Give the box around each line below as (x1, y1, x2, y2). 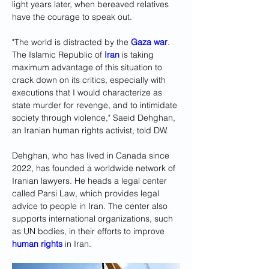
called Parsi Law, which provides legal (12, 188, 162, 199)
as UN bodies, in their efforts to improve (12, 226, 167, 237)
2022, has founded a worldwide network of (12, 163, 178, 174)
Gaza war (131, 37, 168, 47)
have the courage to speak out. (12, 11, 132, 22)
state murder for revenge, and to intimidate (12, 100, 180, 110)
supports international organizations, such (12, 213, 175, 224)
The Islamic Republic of (12, 49, 104, 60)
